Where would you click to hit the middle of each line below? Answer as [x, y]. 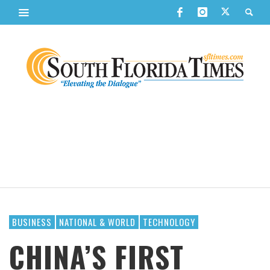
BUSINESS [32, 222]
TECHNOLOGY [169, 222]
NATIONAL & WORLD [97, 222]
